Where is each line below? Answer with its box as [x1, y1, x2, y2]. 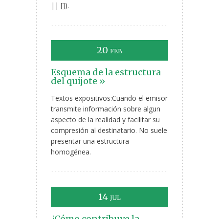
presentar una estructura [51, 136, 129, 146]
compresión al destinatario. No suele [51, 126, 167, 135]
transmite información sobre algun [51, 104, 160, 114]
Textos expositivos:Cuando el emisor [51, 93, 168, 103]
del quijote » [51, 75, 105, 87]
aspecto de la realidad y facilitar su [51, 115, 160, 125]
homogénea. [51, 147, 91, 157]
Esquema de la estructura [51, 66, 161, 78]
